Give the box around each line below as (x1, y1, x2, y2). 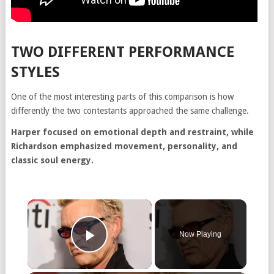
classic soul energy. (10, 155, 94, 165)
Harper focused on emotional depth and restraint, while (10, 127, 254, 137)
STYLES (10, 63, 60, 81)
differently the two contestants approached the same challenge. (10, 105, 249, 116)
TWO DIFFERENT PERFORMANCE (10, 43, 234, 61)
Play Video (89, 242, 178, 262)
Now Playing (179, 229, 222, 239)
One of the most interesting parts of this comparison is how (10, 91, 234, 102)
